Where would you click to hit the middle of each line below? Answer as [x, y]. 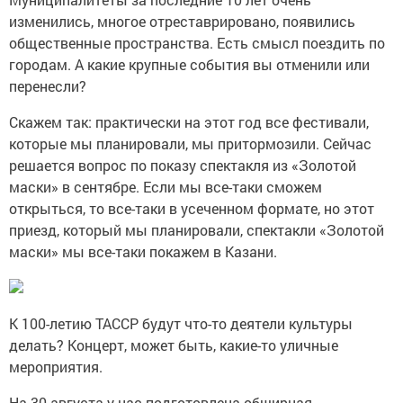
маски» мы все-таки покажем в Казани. [143, 252]
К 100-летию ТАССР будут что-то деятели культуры [181, 324]
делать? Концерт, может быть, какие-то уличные [174, 345]
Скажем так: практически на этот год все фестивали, [189, 122]
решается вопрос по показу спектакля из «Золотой [183, 166]
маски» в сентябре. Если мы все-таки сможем [166, 187]
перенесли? [48, 86]
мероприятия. [56, 367]
